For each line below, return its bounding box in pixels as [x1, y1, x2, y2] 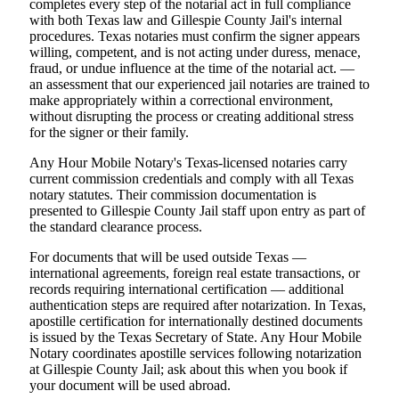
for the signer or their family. [29, 124, 189, 140]
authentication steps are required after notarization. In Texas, [29, 297, 366, 313]
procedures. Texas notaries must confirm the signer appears [29, 28, 360, 44]
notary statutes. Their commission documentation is [29, 186, 316, 202]
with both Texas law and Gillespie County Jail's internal [29, 12, 342, 28]
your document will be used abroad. [29, 377, 231, 393]
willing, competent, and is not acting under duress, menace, [29, 44, 361, 60]
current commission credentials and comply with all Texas [29, 170, 354, 186]
